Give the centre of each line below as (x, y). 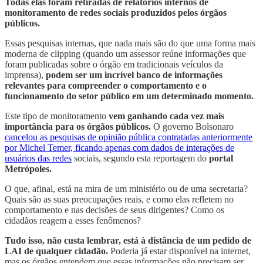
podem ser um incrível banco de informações (134, 75)
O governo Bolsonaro (193, 127)
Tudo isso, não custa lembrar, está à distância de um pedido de (128, 241)
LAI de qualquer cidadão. (58, 251)
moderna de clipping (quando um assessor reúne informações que (125, 54)
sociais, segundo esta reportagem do (140, 159)
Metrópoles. (28, 169)
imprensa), (25, 75)
